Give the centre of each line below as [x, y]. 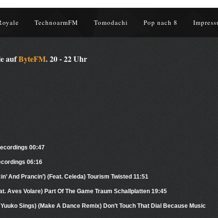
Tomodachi [111, 23]
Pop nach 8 [161, 23]
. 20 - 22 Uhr [66, 59]
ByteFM [32, 59]
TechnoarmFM [56, 23]
